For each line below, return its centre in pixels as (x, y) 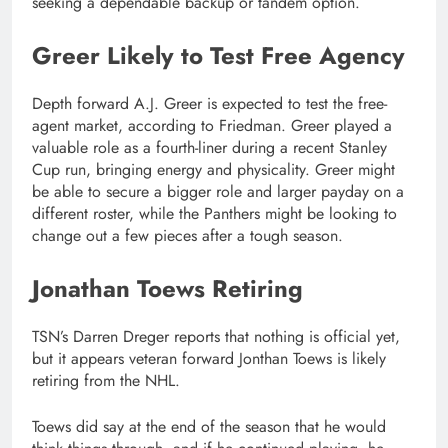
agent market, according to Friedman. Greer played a (212, 125)
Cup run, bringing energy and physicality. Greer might (213, 169)
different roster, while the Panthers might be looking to (214, 213)
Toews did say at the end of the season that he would (209, 426)
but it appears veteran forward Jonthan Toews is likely (209, 358)
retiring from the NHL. (106, 380)
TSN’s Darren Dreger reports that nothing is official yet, (216, 336)
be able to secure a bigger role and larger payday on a (218, 191)
